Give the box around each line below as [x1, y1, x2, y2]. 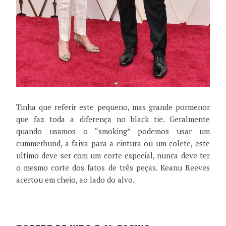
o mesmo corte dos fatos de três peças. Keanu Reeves [16, 162, 210, 173]
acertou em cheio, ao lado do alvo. [16, 175, 135, 185]
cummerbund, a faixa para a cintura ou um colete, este [16, 138, 210, 149]
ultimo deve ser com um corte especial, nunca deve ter [16, 150, 210, 161]
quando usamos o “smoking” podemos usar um [16, 126, 210, 137]
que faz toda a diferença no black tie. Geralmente [16, 114, 210, 125]
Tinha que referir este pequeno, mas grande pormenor [16, 102, 210, 112]
